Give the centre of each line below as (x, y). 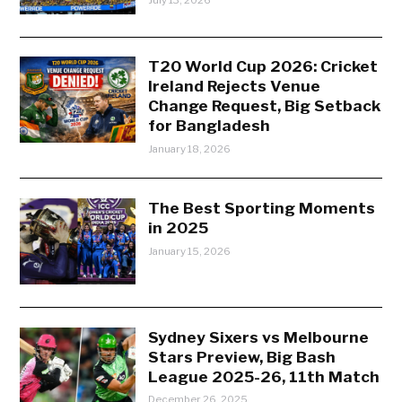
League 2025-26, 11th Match (264, 376)
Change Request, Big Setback (265, 106)
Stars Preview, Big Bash (242, 356)
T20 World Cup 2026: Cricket (263, 66)
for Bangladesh (210, 126)
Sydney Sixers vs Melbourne (259, 336)
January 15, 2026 (190, 251)
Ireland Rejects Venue (235, 86)
